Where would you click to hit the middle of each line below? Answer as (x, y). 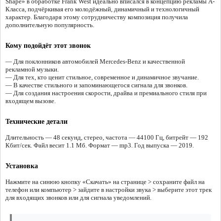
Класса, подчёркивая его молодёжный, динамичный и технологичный (102, 9)
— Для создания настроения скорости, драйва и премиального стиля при (106, 93)
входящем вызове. (31, 101)
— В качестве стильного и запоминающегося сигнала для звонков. (96, 85)
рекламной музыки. (32, 70)
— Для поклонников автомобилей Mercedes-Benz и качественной (95, 62)
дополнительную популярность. (50, 25)
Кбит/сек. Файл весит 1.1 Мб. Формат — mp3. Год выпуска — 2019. (100, 146)
